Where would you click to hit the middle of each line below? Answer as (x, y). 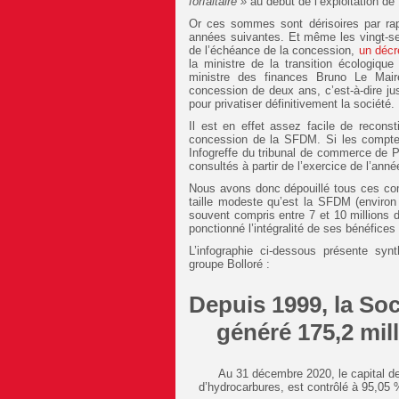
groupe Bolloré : (229, 265)
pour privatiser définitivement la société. (292, 104)
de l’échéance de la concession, (274, 51)
